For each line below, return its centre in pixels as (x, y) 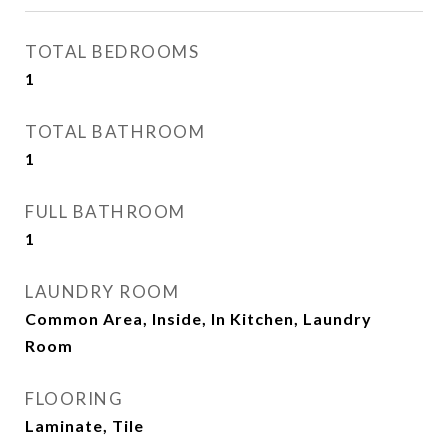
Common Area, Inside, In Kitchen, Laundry (198, 318)
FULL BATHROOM (105, 211)
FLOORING (74, 398)
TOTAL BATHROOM (115, 131)
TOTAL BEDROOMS (112, 51)
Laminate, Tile (84, 425)
